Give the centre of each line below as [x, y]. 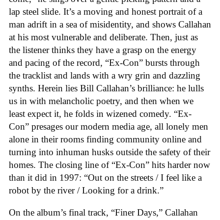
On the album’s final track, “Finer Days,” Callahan [103, 212]
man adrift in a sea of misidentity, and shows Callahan [110, 25]
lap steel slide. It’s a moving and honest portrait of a [106, 12]
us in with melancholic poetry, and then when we [101, 101]
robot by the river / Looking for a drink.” [86, 191]
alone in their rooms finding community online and [105, 139]
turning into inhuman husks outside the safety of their [110, 152]
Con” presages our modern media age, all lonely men [109, 127]
